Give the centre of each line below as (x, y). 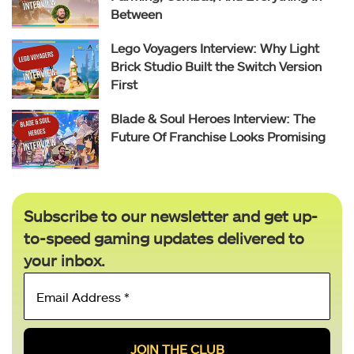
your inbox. (64, 260)
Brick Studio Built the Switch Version (216, 66)
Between (136, 14)
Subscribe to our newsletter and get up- (171, 216)
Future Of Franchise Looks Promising (218, 137)
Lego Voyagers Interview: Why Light (215, 48)
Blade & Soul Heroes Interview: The (213, 119)
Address (209, 300)
